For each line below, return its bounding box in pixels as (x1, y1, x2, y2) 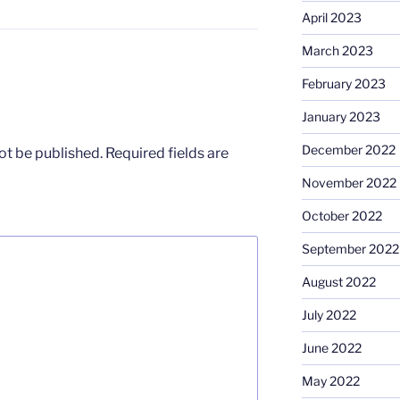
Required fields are (105, 144, 229, 162)
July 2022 (301, 307, 356, 323)
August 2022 (301, 274, 376, 290)
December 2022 (301, 142, 396, 158)
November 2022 (301, 175, 396, 191)
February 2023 (301, 76, 386, 92)
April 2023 (301, 10, 362, 26)
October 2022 (301, 208, 382, 224)
